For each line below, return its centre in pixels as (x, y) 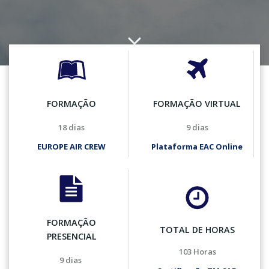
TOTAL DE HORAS (197, 229)
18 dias (71, 127)
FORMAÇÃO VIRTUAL (197, 104)
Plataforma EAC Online (197, 147)
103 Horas (197, 251)
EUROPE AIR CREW (71, 147)
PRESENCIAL (71, 236)
